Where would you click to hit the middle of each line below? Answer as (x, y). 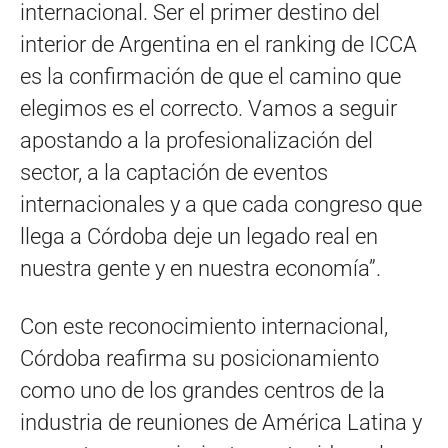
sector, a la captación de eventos (174, 172)
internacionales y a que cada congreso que (221, 204)
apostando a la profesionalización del (196, 140)
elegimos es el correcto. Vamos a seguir (208, 108)
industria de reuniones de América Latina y (221, 422)
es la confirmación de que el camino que (210, 76)
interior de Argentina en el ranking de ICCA (218, 44)
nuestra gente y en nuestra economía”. (200, 268)
